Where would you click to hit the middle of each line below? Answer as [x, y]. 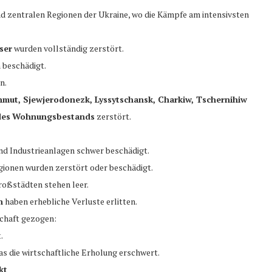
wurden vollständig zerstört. [68, 48]
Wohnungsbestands [53, 116]
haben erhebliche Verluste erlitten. [70, 201]
